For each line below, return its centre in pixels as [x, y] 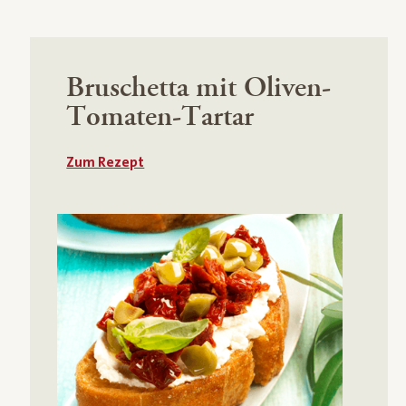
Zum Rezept [106, 162]
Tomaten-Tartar [160, 117]
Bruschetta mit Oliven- [199, 88]
